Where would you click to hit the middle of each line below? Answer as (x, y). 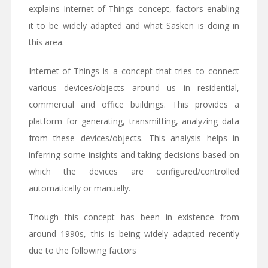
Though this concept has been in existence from (134, 217)
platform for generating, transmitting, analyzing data (134, 121)
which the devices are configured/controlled (134, 172)
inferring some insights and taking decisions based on (134, 155)
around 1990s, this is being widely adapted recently (134, 234)
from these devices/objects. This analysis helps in (134, 138)
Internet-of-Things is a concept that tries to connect (134, 71)
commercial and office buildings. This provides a (134, 105)
